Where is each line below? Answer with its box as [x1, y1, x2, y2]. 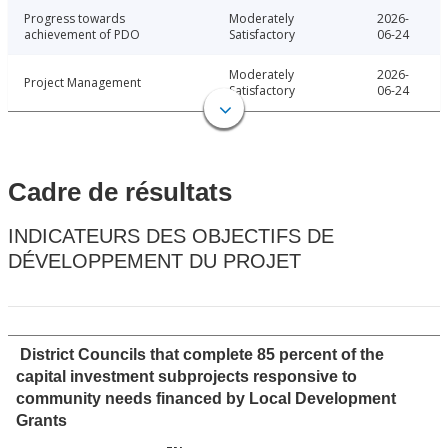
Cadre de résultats [8, 177, 232, 208]
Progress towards [24, 10, 125, 28]
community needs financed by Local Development [16, 390, 396, 408]
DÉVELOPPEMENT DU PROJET [8, 250, 301, 273]
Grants [16, 412, 67, 430]
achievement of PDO [24, 26, 140, 44]
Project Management [24, 74, 141, 92]
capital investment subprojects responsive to [16, 368, 357, 386]
